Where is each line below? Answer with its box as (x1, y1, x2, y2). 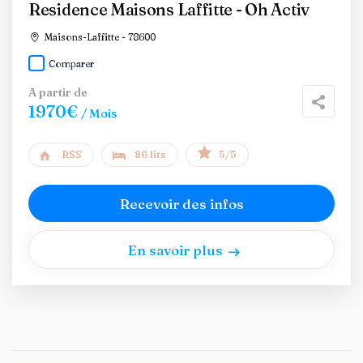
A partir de (28, 85, 88, 100)
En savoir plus (128, 241, 223, 258)
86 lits (135, 148, 166, 160)
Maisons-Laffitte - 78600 (41, 31, 156, 43)
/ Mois (81, 105, 117, 121)
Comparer (49, 58, 94, 70)
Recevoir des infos (119, 194, 244, 212)
